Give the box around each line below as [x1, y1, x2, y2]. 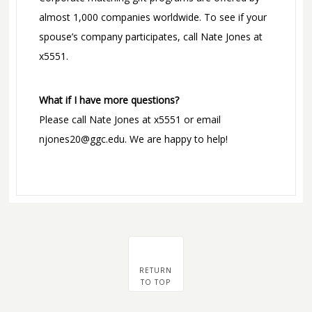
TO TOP [141, 277, 171, 288]
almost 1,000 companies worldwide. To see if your [38, 10, 267, 24]
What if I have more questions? [38, 93, 179, 107]
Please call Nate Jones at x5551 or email [38, 113, 221, 127]
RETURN [139, 265, 173, 276]
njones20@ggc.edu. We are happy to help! [38, 132, 228, 146]
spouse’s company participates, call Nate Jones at [38, 30, 263, 44]
